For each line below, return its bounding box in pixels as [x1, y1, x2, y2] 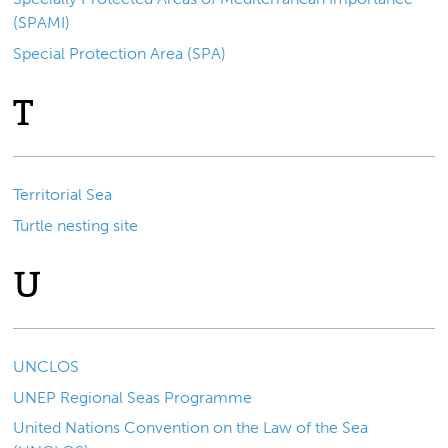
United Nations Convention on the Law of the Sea [13, 418, 369, 438]
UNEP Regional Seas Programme [13, 387, 253, 407]
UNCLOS [13, 357, 80, 377]
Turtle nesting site [13, 215, 139, 235]
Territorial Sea [13, 185, 113, 205]
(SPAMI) [13, 13, 71, 33]
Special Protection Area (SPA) [13, 43, 227, 63]
